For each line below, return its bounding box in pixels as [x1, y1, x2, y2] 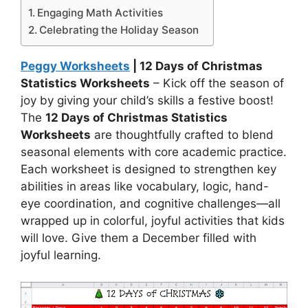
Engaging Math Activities [37, 6, 164, 19]
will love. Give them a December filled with [21, 231, 256, 245]
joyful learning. [21, 248, 101, 262]
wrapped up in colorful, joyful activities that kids [21, 214, 285, 228]
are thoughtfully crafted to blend [91, 128, 274, 142]
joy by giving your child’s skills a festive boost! [21, 93, 274, 107]
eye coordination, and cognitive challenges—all [21, 197, 280, 210]
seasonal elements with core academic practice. [21, 145, 287, 159]
